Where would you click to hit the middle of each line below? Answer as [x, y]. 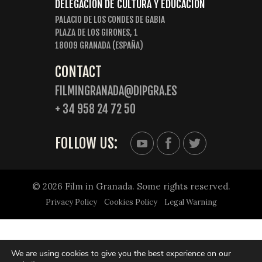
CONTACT [78, 72]
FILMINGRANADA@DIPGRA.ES [116, 91]
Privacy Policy [71, 202]
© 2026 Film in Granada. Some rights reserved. [131, 187]
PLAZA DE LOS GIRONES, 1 [96, 33]
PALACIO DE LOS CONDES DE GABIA [110, 20]
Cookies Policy [130, 202]
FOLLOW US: [86, 143]
